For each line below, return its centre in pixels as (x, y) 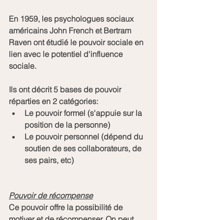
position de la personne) (67, 124)
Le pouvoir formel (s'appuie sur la (84, 113)
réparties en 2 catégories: (54, 101)
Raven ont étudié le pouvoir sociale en (77, 42)
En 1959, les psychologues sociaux (72, 18)
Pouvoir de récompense (51, 195)
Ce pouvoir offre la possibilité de (67, 207)
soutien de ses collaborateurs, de (84, 148)
